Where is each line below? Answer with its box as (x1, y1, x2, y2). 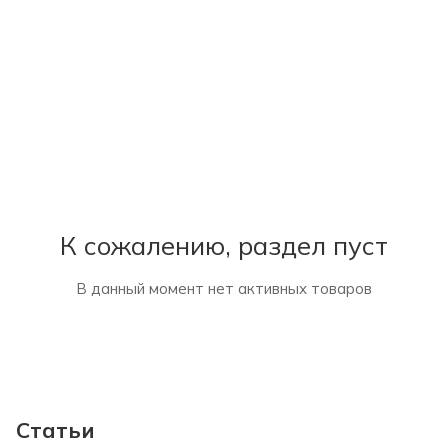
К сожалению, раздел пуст (60, 229, 388, 261)
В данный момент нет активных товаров (76, 279, 372, 298)
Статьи (16, 417, 95, 444)
